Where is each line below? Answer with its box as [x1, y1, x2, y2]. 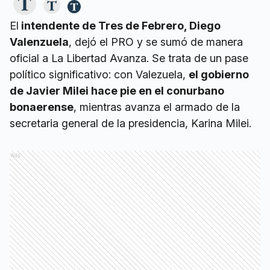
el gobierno [189, 68, 249, 81]
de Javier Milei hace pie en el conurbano [10, 84, 224, 97]
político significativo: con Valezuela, [10, 68, 189, 81]
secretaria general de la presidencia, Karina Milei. [10, 117, 251, 130]
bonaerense [10, 101, 74, 113]
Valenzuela [10, 36, 69, 48]
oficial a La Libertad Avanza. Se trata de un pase [10, 52, 248, 64]
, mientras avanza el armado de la [74, 101, 240, 113]
